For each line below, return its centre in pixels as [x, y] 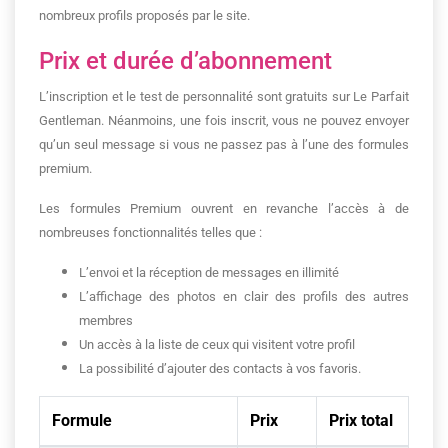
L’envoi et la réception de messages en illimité [209, 272]
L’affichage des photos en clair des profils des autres [244, 296]
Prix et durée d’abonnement [185, 61]
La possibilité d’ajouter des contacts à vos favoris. [220, 368]
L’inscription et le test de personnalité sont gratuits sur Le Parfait [224, 96]
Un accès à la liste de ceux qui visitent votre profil [217, 344]
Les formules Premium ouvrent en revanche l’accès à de [224, 208]
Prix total [361, 420]
